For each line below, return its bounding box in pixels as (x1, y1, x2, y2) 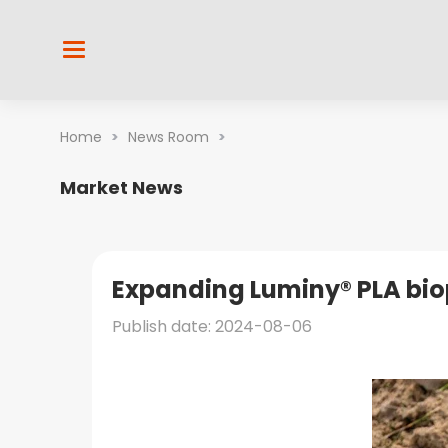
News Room (128, 126, 209, 147)
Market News (60, 174, 183, 200)
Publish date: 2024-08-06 (112, 314, 312, 338)
